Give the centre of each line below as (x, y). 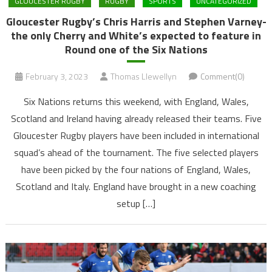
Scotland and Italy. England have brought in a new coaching (136, 186)
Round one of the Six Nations (136, 49)
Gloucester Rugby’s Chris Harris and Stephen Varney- (136, 21)
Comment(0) (223, 76)
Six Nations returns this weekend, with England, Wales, (136, 101)
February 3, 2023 (57, 76)
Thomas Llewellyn (144, 76)
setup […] (136, 203)
